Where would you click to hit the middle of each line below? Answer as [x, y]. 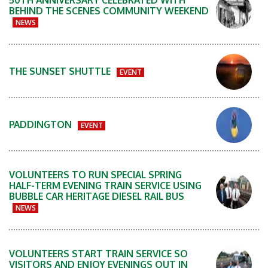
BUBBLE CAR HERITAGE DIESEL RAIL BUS [97, 196]
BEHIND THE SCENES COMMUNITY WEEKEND [109, 11]
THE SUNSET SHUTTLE [61, 71]
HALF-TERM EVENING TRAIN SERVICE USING [105, 185]
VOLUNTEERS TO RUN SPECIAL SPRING [95, 174]
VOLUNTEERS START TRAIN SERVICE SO [98, 253]
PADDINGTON [42, 125]
